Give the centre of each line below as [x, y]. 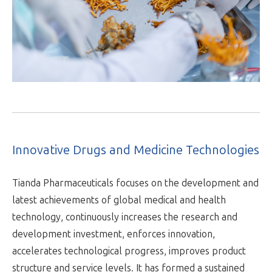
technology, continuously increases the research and [125, 217]
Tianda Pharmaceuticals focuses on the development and [135, 183]
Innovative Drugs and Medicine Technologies [136, 150]
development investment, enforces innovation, [114, 234]
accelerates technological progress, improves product [129, 251]
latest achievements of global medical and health [119, 200]
